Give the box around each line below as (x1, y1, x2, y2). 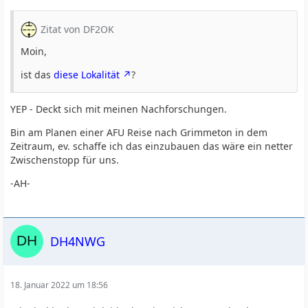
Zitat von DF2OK (41, 23, 115, 36)
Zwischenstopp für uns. (10, 153, 120, 166)
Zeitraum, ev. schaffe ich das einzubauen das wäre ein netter (10, 140, 294, 153)
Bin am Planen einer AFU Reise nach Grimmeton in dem (10, 126, 268, 139)
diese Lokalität (54, 68, 120, 81)
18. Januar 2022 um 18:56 (10, 279, 109, 291)
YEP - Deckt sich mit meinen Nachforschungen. (10, 102, 228, 115)
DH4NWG (50, 232, 106, 250)
